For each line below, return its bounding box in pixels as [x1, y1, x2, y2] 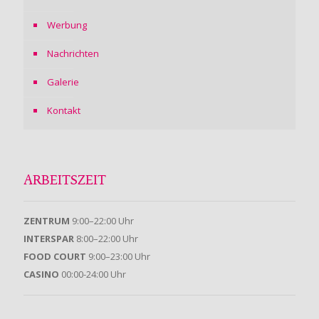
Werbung [47, 18, 87, 31]
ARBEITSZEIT [23, 174, 106, 187]
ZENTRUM [23, 214, 70, 227]
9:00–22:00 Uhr [70, 214, 134, 227]
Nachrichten [47, 46, 99, 60]
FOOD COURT [23, 249, 86, 263]
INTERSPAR [23, 231, 74, 245]
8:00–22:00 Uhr [74, 231, 138, 245]
